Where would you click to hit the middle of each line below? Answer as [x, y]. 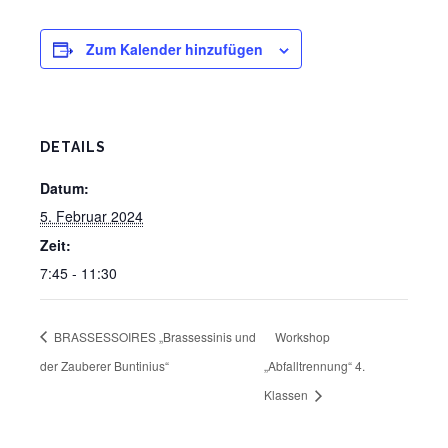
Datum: [64, 188]
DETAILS [73, 147]
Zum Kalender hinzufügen [174, 49]
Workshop [302, 336]
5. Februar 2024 [91, 216]
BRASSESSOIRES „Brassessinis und [153, 336]
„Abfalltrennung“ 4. [314, 365]
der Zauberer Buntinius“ [104, 365]
